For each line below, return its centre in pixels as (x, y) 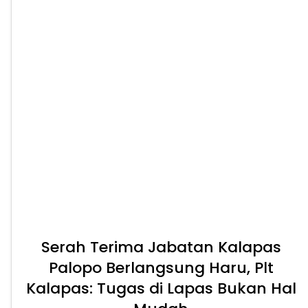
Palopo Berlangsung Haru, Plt (161, 268)
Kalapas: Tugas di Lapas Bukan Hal (161, 289)
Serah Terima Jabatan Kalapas (161, 247)
